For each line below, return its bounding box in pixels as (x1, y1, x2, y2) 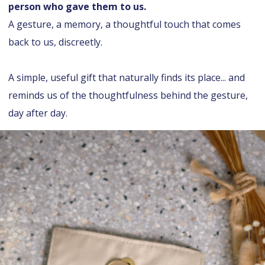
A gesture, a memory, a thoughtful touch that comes (8, 17, 241, 31)
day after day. (8, 106, 67, 119)
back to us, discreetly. (8, 35, 102, 49)
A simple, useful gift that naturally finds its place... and (8, 70, 245, 84)
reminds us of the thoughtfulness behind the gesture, (8, 88, 248, 102)
